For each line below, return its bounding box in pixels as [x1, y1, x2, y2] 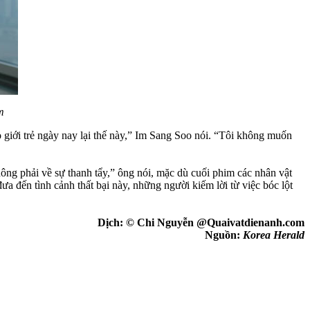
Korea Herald [243, 228, 304, 241]
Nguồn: [205, 228, 243, 241]
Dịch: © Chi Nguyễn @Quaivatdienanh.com [98, 216, 304, 228]
